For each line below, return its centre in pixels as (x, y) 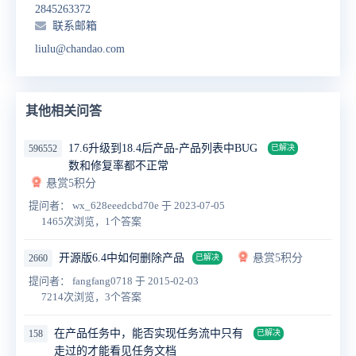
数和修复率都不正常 (118, 166)
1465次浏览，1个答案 (91, 221)
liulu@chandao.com (80, 49)
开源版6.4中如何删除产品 (122, 258)
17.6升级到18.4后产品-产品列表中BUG (163, 148)
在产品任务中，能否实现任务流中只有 (149, 333)
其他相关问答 (64, 111)
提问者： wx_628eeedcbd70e (95, 205)
